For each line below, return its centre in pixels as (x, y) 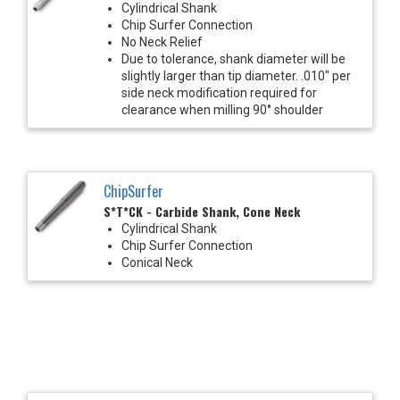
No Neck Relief (162, 42)
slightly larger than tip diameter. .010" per (236, 75)
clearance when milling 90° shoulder (222, 109)
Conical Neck (157, 262)
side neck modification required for (219, 92)
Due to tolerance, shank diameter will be (233, 58)
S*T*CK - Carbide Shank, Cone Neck (202, 211)
